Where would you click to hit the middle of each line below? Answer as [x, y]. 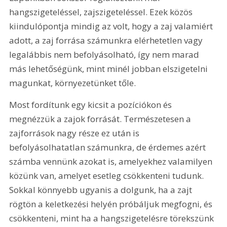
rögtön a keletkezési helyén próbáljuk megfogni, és [112, 204]
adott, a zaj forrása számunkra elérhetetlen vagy [107, 40]
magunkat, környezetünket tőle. [74, 83]
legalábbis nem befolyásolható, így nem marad [105, 54]
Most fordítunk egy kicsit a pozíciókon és [92, 105]
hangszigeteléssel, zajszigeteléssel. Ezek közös [102, 12]
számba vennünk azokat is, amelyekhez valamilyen [112, 162]
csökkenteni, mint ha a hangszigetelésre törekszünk [113, 218]
